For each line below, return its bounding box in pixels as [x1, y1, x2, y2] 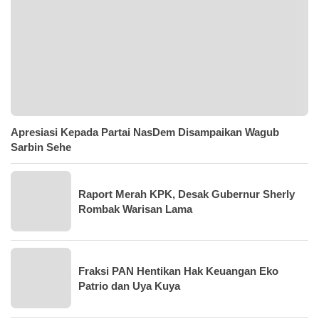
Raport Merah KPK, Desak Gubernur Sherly [78, 187, 295, 200]
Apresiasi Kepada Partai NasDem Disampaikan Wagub [11, 126, 279, 139]
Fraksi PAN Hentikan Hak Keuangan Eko [78, 264, 278, 277]
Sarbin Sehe [11, 141, 71, 154]
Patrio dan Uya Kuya [78, 279, 180, 292]
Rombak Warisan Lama [78, 202, 192, 215]
